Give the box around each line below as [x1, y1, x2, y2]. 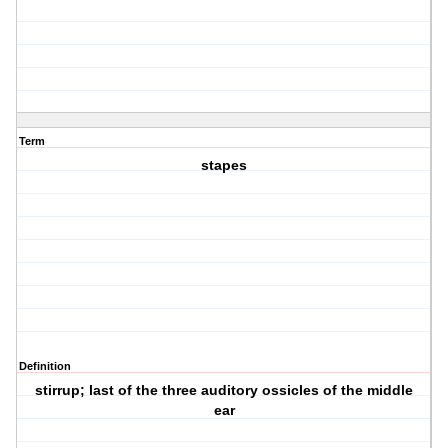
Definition [19, 360, 71, 373]
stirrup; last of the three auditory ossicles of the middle [35, 382, 414, 399]
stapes [201, 157, 248, 174]
